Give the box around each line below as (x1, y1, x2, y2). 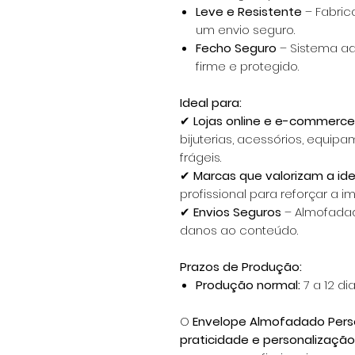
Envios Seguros (193, 203, 281, 220)
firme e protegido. (196, 57, 299, 74)
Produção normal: (196, 276, 300, 293)
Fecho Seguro (196, 39, 277, 56)
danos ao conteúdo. (180, 221, 298, 239)
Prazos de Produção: (180, 258, 302, 275)
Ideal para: (180, 94, 242, 111)
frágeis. (180, 148, 221, 166)
